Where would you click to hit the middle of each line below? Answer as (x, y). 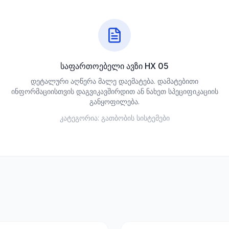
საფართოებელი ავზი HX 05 (114, 66)
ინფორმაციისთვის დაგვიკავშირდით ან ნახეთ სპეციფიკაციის (114, 91)
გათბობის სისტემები (135, 118)
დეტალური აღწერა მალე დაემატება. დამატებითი (114, 81)
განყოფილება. (114, 101)
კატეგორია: (79, 118)
